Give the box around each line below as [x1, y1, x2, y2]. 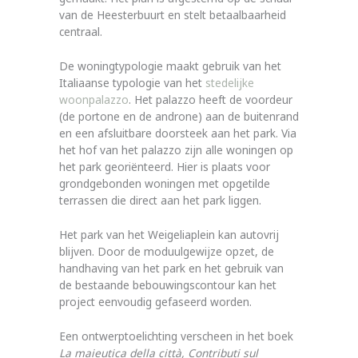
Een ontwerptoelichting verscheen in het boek [59, 328, 293, 344]
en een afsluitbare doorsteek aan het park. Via [59, 125, 296, 141]
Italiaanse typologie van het [59, 74, 205, 90]
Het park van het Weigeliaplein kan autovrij [59, 226, 279, 242]
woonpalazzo [59, 91, 129, 107]
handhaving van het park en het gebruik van [59, 260, 284, 276]
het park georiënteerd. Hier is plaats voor [59, 158, 270, 174]
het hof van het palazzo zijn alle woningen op [59, 141, 293, 157]
